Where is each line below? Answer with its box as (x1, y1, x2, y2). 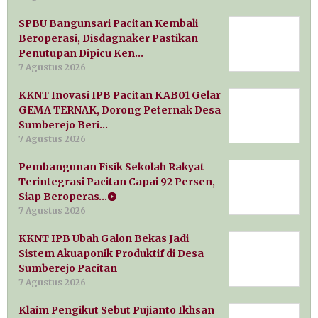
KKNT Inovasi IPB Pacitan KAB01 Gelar (18, 89, 221, 102)
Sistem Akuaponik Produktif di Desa (18, 247, 204, 261)
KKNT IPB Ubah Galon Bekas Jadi (18, 232, 189, 246)
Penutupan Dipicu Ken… (18, 47, 143, 60)
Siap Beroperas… (18, 190, 107, 204)
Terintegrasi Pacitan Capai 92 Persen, (18, 175, 215, 189)
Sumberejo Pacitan (18, 262, 117, 275)
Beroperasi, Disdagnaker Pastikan (18, 32, 198, 45)
